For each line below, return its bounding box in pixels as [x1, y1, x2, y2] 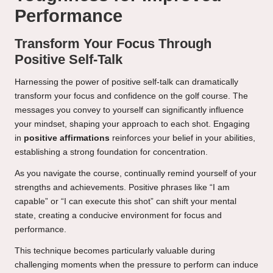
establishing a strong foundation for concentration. [15, 147, 208, 157]
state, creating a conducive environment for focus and [15, 211, 222, 221]
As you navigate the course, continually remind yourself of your [15, 169, 257, 179]
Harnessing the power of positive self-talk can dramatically [15, 77, 238, 87]
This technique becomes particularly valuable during [15, 246, 215, 256]
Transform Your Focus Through [15, 36, 211, 52]
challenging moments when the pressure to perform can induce [15, 260, 258, 270]
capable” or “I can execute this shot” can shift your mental [15, 197, 236, 207]
